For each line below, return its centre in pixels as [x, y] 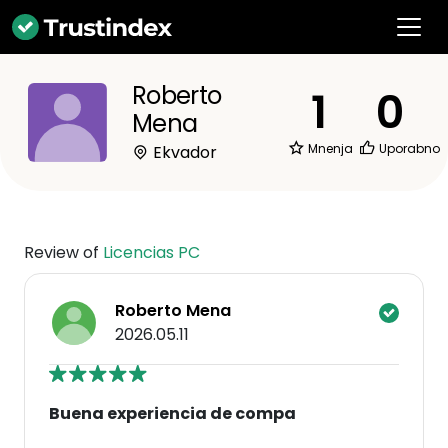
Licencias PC [151, 252]
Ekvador [183, 152]
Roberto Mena [173, 310]
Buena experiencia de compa [172, 413]
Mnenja [329, 148]
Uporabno [408, 148]
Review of [63, 252]
